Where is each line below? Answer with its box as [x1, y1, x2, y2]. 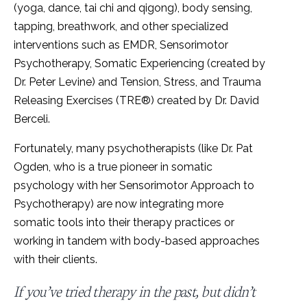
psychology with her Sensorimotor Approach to [14, 178, 254, 192]
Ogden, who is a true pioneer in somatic [14, 160, 212, 173]
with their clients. [14, 252, 97, 266]
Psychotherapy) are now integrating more [14, 197, 223, 210]
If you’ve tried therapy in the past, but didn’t [14, 279, 256, 301]
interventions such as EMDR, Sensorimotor [14, 38, 228, 51]
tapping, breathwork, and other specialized [14, 19, 228, 33]
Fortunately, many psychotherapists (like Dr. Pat [14, 141, 253, 155]
